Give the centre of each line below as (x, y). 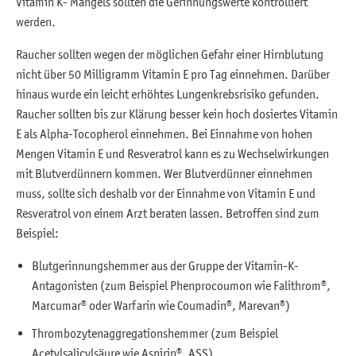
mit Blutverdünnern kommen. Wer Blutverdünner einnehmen (164, 174)
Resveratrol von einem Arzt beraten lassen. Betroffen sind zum (168, 213)
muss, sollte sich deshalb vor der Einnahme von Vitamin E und (166, 193)
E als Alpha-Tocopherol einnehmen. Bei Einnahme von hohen (164, 134)
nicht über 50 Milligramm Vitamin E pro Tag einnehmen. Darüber (173, 74)
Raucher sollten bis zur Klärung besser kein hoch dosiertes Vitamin (177, 114)
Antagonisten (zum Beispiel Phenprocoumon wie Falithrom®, (181, 286)
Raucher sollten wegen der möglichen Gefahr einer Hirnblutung (170, 54)
